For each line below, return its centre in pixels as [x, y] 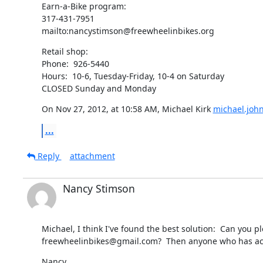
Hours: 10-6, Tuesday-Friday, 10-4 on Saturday [133, 76]
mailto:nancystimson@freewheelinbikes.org [128, 31]
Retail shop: [65, 51]
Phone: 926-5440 [75, 63]
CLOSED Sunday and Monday [99, 88]
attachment [92, 156]
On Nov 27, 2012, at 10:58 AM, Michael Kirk [127, 109]
